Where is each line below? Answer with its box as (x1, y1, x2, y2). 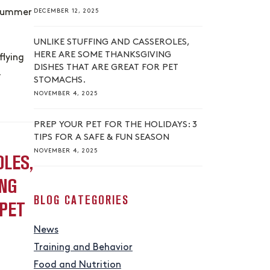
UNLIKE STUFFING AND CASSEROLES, (34, 38, 189, 47)
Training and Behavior (34, 243, 133, 253)
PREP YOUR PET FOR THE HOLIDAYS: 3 (34, 121, 197, 130)
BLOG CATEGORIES (34, 193, 129, 207)
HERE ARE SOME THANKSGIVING (34, 51, 171, 60)
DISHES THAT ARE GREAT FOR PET (34, 63, 178, 72)
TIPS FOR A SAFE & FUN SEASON (34, 133, 169, 142)
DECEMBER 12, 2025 (34, 8, 99, 14)
